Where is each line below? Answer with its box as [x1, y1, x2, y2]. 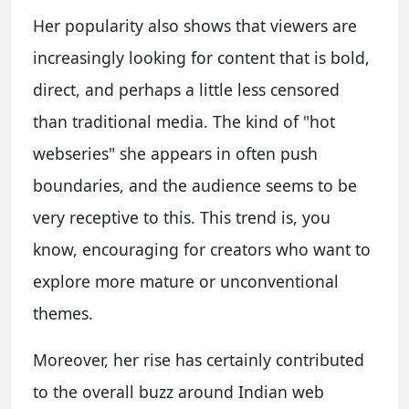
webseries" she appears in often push [33, 142, 318, 164]
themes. [33, 301, 93, 324]
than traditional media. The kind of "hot [33, 110, 335, 132]
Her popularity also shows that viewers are [33, 14, 357, 37]
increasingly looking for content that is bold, [33, 46, 370, 68]
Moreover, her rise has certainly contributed [33, 348, 364, 371]
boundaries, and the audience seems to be [33, 173, 357, 196]
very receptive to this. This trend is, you [33, 205, 330, 228]
